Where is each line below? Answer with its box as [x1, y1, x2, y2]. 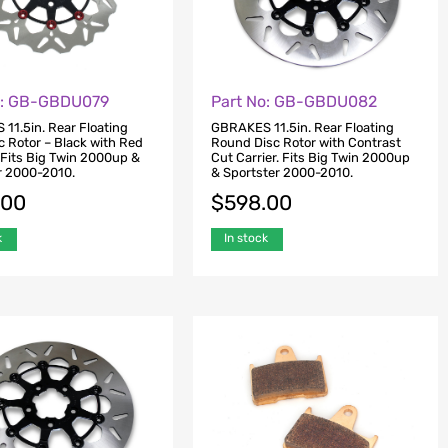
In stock [223, 231, 268, 246]
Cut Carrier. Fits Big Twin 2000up [210, 150, 410, 166]
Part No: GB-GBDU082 [210, 91, 377, 111]
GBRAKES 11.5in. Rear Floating [210, 120, 394, 136]
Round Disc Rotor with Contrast [210, 135, 401, 151]
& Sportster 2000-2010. [210, 165, 353, 181]
